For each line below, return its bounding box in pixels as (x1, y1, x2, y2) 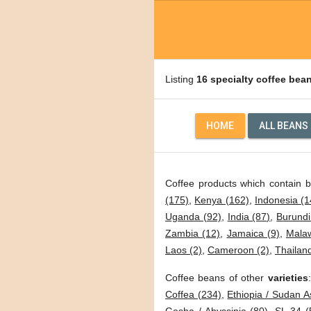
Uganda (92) (165, 211, 221, 222)
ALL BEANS (259, 120, 308, 131)
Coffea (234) (165, 289, 221, 300)
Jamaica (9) (226, 228, 280, 239)
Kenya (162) (194, 194, 249, 205)
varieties (267, 272, 308, 283)
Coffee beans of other (165, 272, 268, 283)
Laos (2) (165, 244, 202, 255)
